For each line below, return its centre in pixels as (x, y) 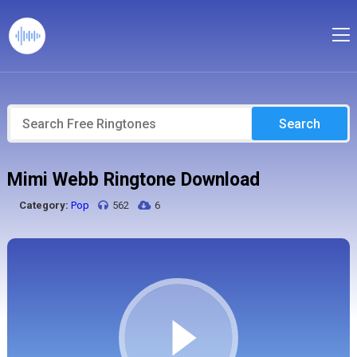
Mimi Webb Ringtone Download (133, 180)
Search (300, 124)
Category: (43, 205)
